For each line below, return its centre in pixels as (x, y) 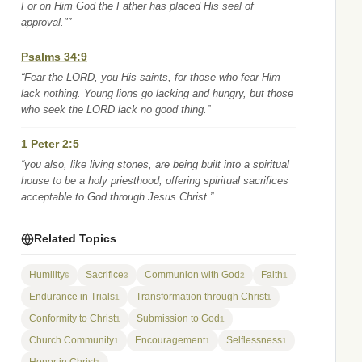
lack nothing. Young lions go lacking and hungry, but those (157, 93)
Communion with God (192, 275)
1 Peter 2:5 (50, 144)
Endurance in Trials (72, 297)
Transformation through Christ (201, 297)
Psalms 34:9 (54, 57)
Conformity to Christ (72, 318)
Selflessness (254, 340)
